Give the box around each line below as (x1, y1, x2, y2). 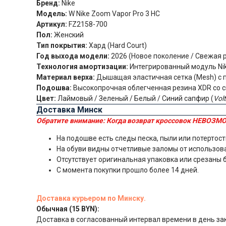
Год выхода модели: (36, 51, 109, 60)
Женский (52, 30, 84, 39)
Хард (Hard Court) (87, 41, 147, 49)
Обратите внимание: (36, 116, 106, 125)
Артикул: (36, 20, 67, 28)
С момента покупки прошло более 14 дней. (56, 165, 199, 174)
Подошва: (36, 83, 72, 92)
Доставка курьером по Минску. (36, 194, 146, 202)
